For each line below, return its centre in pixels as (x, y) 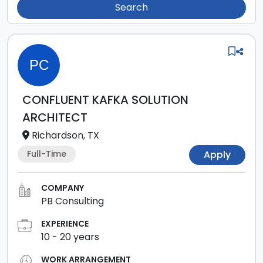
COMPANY (63, 188)
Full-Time (47, 154)
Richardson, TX (65, 135)
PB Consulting (73, 201)
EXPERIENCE (65, 224)
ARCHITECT (55, 117)
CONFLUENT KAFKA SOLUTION (105, 100)
